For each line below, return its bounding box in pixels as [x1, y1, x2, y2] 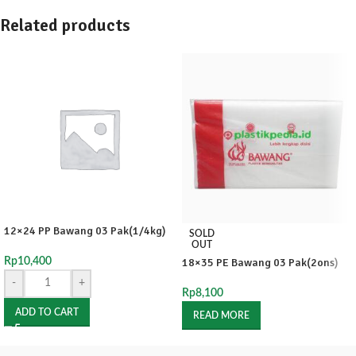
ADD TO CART [15, 307, 79, 317]
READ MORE [193, 310, 250, 320]
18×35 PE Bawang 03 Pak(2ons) [182, 255, 339, 269]
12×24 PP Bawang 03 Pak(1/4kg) [4, 223, 166, 238]
